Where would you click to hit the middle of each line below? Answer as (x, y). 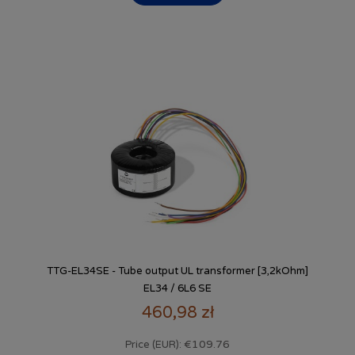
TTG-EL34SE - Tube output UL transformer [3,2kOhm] (177, 271)
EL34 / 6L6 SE (177, 289)
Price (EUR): (155, 344)
